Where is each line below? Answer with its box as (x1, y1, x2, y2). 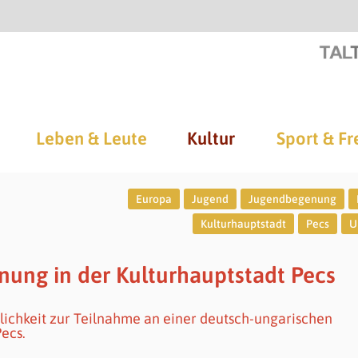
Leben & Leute (35, 128, 147, 149)
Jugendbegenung (248, 193, 336, 205)
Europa (135, 193, 172, 205)
